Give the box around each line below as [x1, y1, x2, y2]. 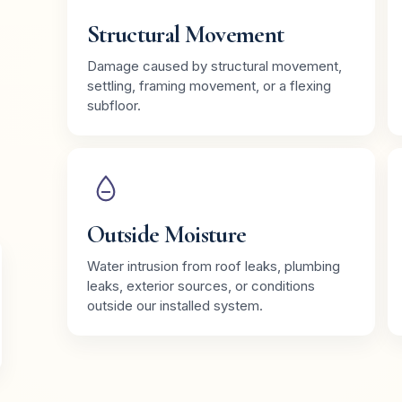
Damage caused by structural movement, [87, 57, 343, 74]
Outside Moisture [87, 219, 247, 249]
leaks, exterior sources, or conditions [87, 276, 316, 294]
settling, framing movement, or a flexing [87, 76, 332, 94]
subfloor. [87, 96, 142, 114]
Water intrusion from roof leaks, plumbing [87, 257, 341, 275]
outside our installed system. [87, 296, 264, 314]
